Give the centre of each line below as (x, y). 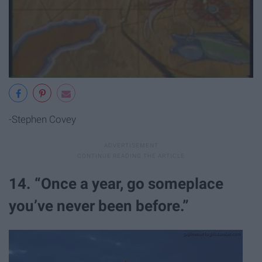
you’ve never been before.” (99, 206)
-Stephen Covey (42, 120)
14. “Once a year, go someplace (116, 184)
